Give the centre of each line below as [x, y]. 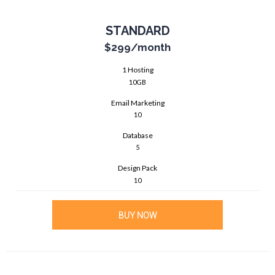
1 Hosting [137, 70]
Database [137, 135]
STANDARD [137, 31]
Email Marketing [137, 103]
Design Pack [137, 168]
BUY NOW [137, 215]
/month [151, 48]
